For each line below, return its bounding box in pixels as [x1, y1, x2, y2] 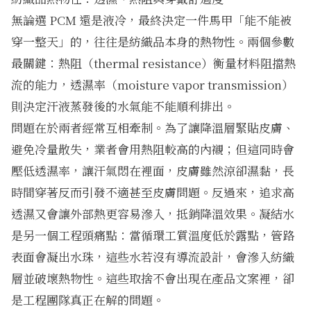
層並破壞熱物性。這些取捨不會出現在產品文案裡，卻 [11, 269, 294, 287]
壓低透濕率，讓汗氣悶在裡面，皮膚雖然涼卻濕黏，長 [11, 162, 294, 180]
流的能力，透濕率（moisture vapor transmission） [11, 76, 294, 94]
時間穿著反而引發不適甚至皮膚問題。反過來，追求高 [11, 183, 294, 201]
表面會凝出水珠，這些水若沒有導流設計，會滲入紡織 [11, 248, 294, 266]
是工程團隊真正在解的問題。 [11, 291, 165, 309]
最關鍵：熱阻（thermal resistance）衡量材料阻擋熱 [11, 54, 296, 72]
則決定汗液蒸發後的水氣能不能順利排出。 [11, 97, 235, 115]
